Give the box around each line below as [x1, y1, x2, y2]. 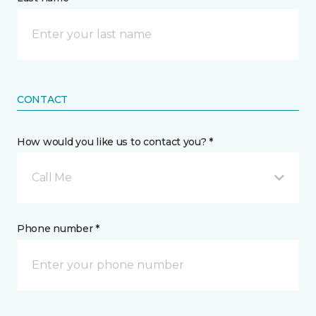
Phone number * [17, 222, 100, 235]
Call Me [32, 171, 72, 184]
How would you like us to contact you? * [17, 135, 214, 148]
